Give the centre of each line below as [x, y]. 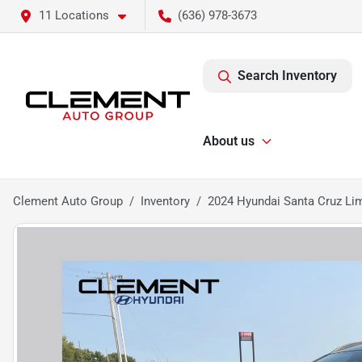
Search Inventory [287, 76]
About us [229, 141]
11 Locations [74, 15]
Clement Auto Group [68, 201]
